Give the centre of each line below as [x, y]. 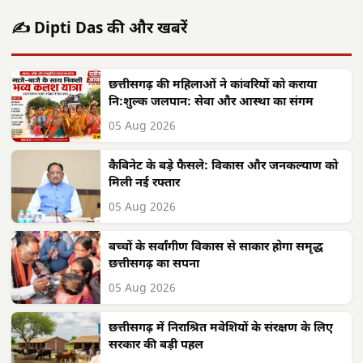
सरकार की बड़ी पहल [156, 345]
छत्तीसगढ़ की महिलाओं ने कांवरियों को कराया [213, 85]
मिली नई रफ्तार [144, 183]
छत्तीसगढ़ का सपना [154, 264]
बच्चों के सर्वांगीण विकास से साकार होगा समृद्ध [216, 247]
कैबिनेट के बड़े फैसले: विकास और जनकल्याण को [223, 166]
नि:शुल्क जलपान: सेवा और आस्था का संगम [211, 102]
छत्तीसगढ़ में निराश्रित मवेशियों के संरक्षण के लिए [221, 328]
